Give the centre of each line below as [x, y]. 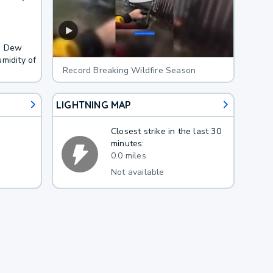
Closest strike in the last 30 [166, 131]
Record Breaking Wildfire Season [129, 70]
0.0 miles [128, 155]
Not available [137, 172]
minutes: [127, 143]
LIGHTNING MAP [94, 105]
